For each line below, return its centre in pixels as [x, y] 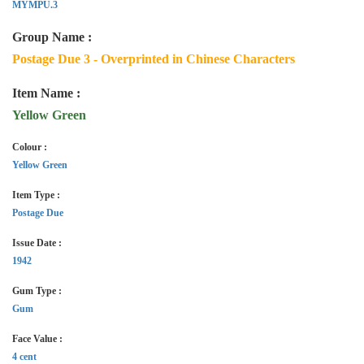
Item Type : [36, 195]
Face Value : [37, 339]
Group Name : [52, 37]
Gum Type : [37, 291]
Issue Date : [37, 243]
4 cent [24, 357]
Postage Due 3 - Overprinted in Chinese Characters [154, 59]
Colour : [30, 147]
